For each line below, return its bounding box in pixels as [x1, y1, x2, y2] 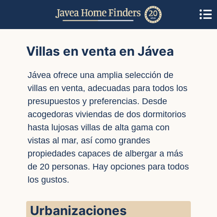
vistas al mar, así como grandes [28, 136, 150, 145]
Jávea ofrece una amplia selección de [28, 70, 173, 80]
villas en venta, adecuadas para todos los [28, 83, 187, 93]
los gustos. [28, 175, 69, 185]
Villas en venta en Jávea [26, 44, 174, 59]
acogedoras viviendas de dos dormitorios [28, 109, 186, 119]
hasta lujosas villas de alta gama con [28, 123, 170, 132]
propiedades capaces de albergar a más [28, 149, 183, 158]
